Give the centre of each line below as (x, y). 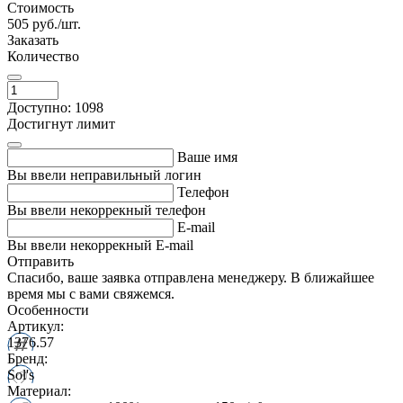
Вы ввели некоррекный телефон (107, 210)
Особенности (48, 309)
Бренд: (27, 358)
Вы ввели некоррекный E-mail (100, 245)
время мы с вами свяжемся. (91, 293)
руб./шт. (57, 23)
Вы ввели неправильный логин (104, 175)
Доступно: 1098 (55, 107)
